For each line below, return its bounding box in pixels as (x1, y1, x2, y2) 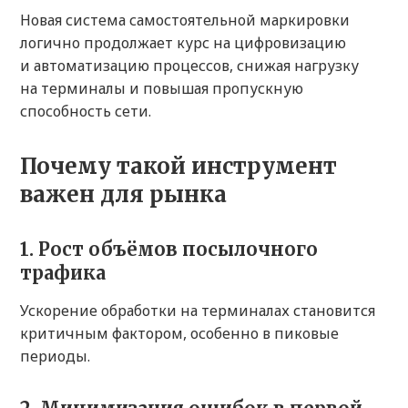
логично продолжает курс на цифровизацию (20, 33, 346, 54)
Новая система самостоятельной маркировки (20, 10, 350, 31)
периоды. (20, 346, 90, 367)
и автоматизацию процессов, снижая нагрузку (20, 56, 359, 76)
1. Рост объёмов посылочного (20, 238, 318, 261)
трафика (20, 261, 106, 285)
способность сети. (20, 101, 151, 122)
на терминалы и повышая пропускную (20, 78, 303, 99)
